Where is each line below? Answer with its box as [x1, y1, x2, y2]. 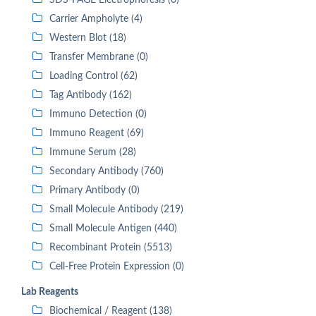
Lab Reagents [21, 287, 78, 297]
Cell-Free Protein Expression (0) [49, 262, 184, 272]
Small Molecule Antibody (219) [49, 205, 183, 214]
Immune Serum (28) [49, 147, 136, 157]
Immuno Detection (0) [49, 109, 147, 119]
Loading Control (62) [49, 71, 138, 81]
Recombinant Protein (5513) [49, 243, 172, 253]
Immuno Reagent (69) [49, 128, 144, 138]
